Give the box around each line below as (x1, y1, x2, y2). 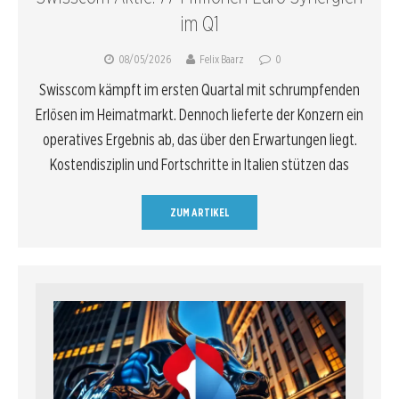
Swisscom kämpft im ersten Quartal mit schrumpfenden (39, 79, 360, 99)
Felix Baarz (199, 52, 244, 66)
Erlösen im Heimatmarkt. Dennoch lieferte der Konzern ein (36, 104, 363, 124)
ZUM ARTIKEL (169, 205, 230, 219)
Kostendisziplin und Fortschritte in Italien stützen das (50, 154, 349, 174)
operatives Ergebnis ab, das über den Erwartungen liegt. (42, 129, 357, 149)
